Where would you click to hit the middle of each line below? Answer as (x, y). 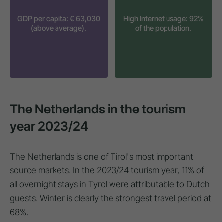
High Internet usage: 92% (163, 19)
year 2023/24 (49, 126)
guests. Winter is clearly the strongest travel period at (111, 198)
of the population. (164, 28)
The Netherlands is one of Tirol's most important (102, 156)
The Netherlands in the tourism (98, 109)
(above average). (59, 28)
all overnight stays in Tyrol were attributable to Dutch (110, 184)
